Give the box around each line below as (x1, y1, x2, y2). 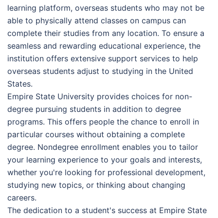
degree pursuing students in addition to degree (7, 104, 181, 114)
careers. (7, 192, 36, 202)
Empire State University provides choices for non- (7, 91, 192, 101)
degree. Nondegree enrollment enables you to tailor (7, 142, 198, 152)
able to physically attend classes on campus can (7, 15, 186, 25)
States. (7, 78, 33, 89)
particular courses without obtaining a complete (7, 129, 185, 139)
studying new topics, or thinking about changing (7, 180, 185, 190)
